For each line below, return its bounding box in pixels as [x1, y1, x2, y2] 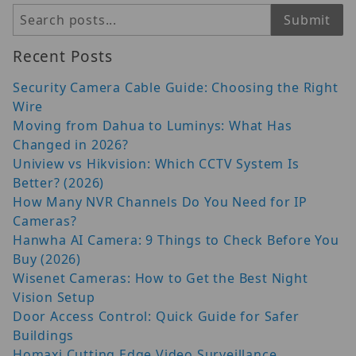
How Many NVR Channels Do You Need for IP [13, 192, 308, 211]
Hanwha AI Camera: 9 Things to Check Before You [13, 230, 339, 249]
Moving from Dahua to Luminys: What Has [13, 116, 292, 134]
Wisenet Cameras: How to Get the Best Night [13, 269, 308, 287]
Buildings [13, 326, 75, 344]
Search [13, 10, 58, 28]
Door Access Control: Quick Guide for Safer [13, 307, 300, 325]
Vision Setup [13, 288, 95, 306]
